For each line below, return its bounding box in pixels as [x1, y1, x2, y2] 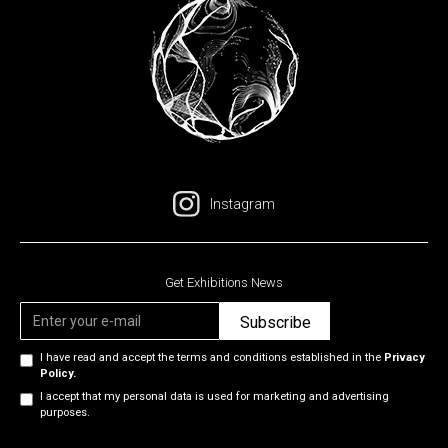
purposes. [40, 406, 90, 420]
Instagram [209, 195, 275, 212]
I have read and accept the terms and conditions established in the [40, 351, 384, 365]
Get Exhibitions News [165, 275, 283, 291]
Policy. [40, 367, 76, 381]
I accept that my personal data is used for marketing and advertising [40, 390, 389, 404]
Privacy [384, 351, 425, 365]
